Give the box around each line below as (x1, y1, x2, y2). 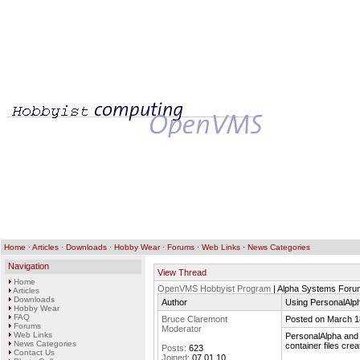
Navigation (8, 261, 49, 271)
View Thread (157, 268, 207, 277)
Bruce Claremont (162, 314, 227, 324)
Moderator (162, 324, 202, 333)
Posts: (162, 343, 186, 353)
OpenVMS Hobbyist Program (157, 284, 271, 293)
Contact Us (14, 348, 55, 357)
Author (162, 297, 187, 307)
